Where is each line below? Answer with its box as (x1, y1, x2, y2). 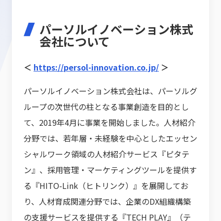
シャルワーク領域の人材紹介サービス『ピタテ (24, 147, 189, 160)
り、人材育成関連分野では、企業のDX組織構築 (24, 195, 191, 207)
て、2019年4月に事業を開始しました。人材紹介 (24, 116, 195, 128)
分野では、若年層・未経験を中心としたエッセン (24, 132, 197, 144)
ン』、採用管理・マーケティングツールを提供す (24, 163, 197, 176)
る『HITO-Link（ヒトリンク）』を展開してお (24, 179, 188, 191)
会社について (39, 32, 110, 50)
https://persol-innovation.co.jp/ (34, 61, 159, 73)
